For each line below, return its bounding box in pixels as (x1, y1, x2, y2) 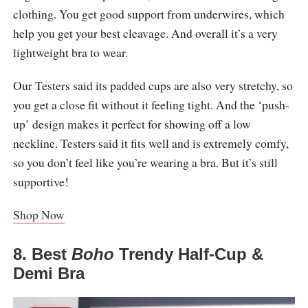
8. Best (12, 245, 71, 264)
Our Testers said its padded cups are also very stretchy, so (12, 77, 293, 94)
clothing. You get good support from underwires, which (12, 5, 285, 23)
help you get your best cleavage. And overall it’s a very (12, 25, 278, 42)
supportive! (12, 173, 69, 190)
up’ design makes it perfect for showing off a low (12, 115, 251, 133)
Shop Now (12, 206, 65, 223)
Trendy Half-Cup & (113, 245, 263, 264)
